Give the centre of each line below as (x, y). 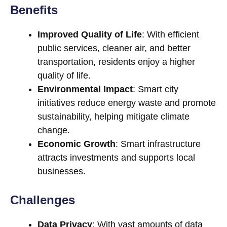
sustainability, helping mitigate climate (113, 117)
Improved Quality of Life (90, 35)
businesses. (62, 172)
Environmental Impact (85, 89)
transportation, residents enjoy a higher (116, 62)
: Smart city (156, 89)
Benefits (34, 10)
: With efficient (171, 35)
